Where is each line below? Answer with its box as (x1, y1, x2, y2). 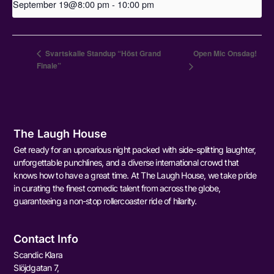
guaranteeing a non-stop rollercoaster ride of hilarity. (13, 196, 197, 207)
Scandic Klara (13, 250, 62, 261)
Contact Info (13, 232, 79, 246)
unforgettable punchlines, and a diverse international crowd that (13, 157, 239, 168)
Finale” (37, 59, 61, 71)
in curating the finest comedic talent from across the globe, (13, 183, 221, 194)
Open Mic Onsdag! (193, 48, 257, 59)
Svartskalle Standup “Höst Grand (43, 48, 161, 59)
